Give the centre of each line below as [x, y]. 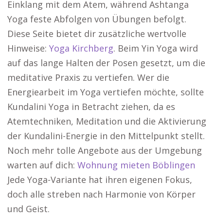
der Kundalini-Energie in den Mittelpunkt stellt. [106, 136]
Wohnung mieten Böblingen [136, 165]
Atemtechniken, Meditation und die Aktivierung [107, 121]
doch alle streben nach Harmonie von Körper [101, 194]
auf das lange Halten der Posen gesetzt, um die [106, 63]
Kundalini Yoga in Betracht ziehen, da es [91, 107]
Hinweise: [28, 48]
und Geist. [28, 209]
